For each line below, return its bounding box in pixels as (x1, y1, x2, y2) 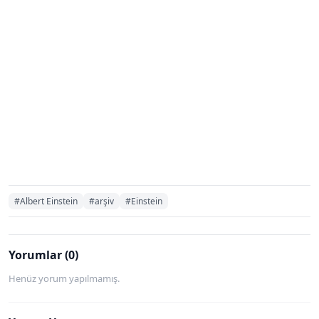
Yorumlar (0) (9, 246, 78, 263)
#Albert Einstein (14, 194, 78, 207)
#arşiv (89, 194, 114, 207)
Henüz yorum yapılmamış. (9, 271, 120, 285)
